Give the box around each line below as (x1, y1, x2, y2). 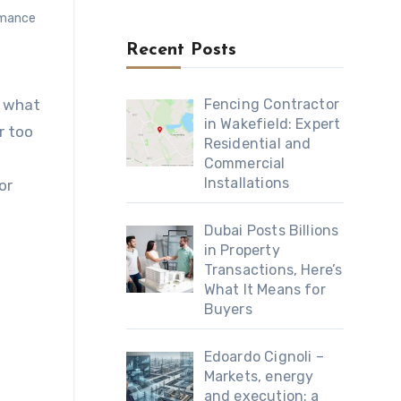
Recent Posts (125, 41, 236, 60)
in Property (203, 242, 280, 260)
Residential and (203, 135, 311, 153)
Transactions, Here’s (203, 261, 343, 279)
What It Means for (203, 281, 326, 299)
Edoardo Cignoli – (203, 348, 324, 366)
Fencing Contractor (203, 96, 340, 114)
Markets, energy (203, 368, 314, 386)
